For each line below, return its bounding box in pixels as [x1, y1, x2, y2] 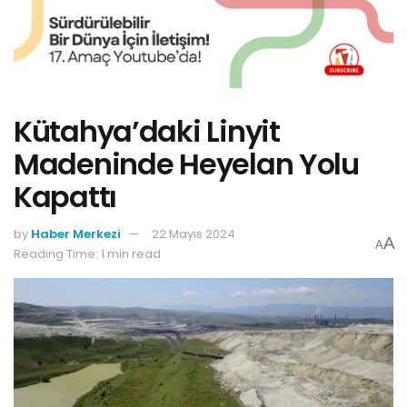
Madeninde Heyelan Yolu [14, 143, 359, 184]
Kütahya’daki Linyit [14, 110, 280, 152]
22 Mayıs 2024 [152, 225, 235, 243]
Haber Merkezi [31, 225, 121, 243]
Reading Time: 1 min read [14, 245, 161, 263]
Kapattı [14, 175, 117, 217]
